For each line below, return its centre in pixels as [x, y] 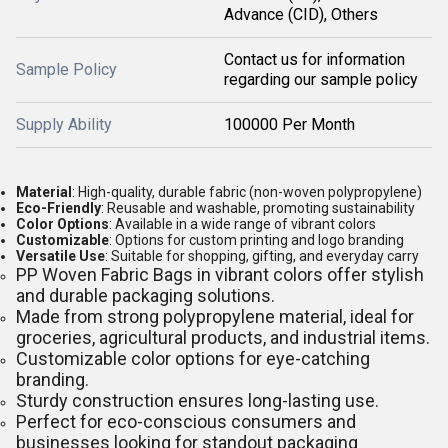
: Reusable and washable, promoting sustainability [258, 208]
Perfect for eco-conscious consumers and [186, 421]
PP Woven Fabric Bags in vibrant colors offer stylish [220, 274]
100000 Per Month [289, 124]
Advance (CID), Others [301, 14]
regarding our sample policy [321, 79]
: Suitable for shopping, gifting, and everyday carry [262, 256]
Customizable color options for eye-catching [193, 358]
